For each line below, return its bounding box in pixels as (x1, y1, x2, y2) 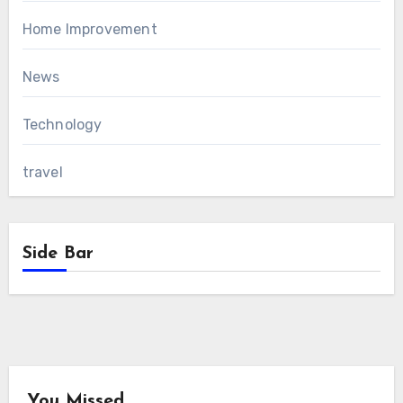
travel (22, 164, 63, 182)
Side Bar (22, 245, 94, 264)
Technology (22, 116, 103, 134)
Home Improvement (22, 21, 157, 39)
